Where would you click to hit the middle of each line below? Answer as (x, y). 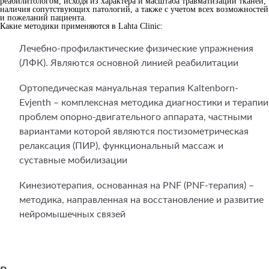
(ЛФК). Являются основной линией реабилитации (129, 63)
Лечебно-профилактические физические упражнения (136, 49)
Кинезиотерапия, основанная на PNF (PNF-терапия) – (137, 186)
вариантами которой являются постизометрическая (134, 131)
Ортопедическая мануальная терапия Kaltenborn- (129, 88)
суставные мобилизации (73, 160)
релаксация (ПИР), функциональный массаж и (121, 146)
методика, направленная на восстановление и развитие (141, 200)
